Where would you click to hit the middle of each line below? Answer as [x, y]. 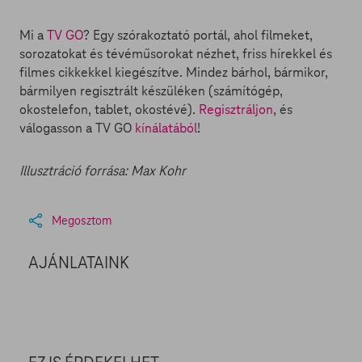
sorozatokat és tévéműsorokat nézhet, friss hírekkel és [176, 54]
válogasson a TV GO [77, 128]
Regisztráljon [236, 109]
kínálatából [166, 128]
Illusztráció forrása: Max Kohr [103, 171]
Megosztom [82, 220]
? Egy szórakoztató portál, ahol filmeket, [198, 35]
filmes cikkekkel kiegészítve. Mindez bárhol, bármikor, [174, 72]
